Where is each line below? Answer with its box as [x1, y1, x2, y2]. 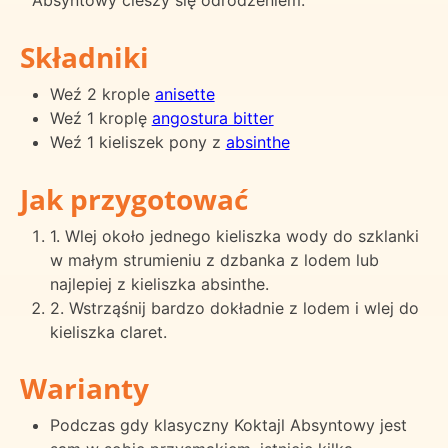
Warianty [20, 369, 149, 408]
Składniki [20, 37, 149, 76]
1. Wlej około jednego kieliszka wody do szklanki [49, 225, 419, 246]
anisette [154, 83, 215, 104]
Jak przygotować [20, 179, 248, 218]
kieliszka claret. [49, 321, 167, 342]
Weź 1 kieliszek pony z [49, 131, 226, 152]
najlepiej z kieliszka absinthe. [49, 273, 269, 294]
